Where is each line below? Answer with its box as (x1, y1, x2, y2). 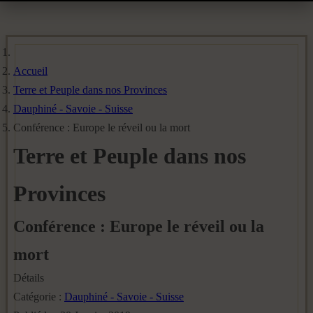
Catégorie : (13, 291, 64, 303)
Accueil (13, 65, 48, 77)
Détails (13, 272, 44, 284)
